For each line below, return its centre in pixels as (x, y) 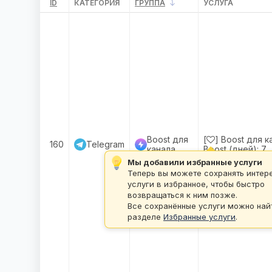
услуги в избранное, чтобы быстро (196, 184)
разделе (145, 217)
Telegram (105, 144)
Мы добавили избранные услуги (195, 162)
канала (161, 149)
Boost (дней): (231, 149)
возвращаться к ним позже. (182, 195)
